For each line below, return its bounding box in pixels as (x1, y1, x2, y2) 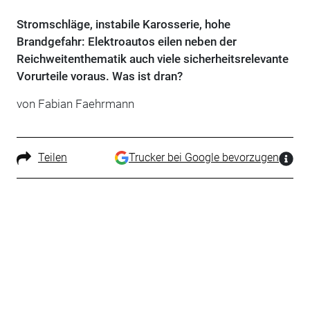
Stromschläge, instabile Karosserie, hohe (16, 17, 230, 31)
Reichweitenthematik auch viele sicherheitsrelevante (16, 51, 289, 66)
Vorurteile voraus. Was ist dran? (16, 69, 183, 83)
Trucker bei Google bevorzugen (129, 150, 280, 164)
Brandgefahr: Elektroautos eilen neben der (16, 34, 237, 48)
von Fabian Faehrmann (16, 96, 134, 111)
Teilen (37, 150, 67, 164)
